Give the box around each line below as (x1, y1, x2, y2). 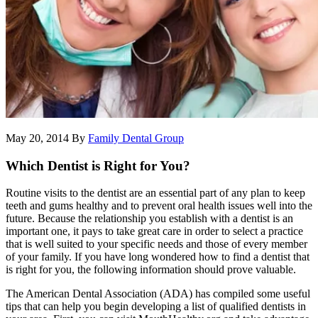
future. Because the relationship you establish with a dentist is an (6, 212, 293, 225)
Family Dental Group (88, 132, 184, 144)
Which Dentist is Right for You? (6, 158, 190, 173)
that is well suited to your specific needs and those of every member (6, 238, 307, 251)
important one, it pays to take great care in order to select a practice (6, 225, 303, 238)
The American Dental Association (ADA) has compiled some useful (6, 287, 310, 300)
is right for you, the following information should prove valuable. (6, 263, 296, 276)
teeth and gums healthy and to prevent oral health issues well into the (6, 199, 312, 212)
